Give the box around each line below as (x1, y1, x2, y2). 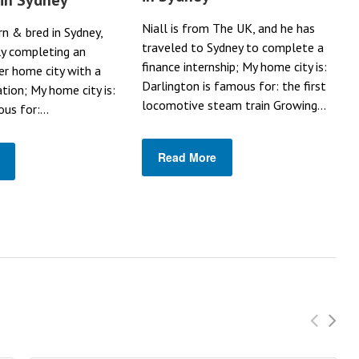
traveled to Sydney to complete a (142, 38, 325, 55)
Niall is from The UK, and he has (142, 19, 316, 36)
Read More (158, 148, 217, 165)
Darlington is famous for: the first (142, 77, 327, 94)
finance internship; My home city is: (142, 58, 328, 75)
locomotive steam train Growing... (142, 96, 327, 113)
